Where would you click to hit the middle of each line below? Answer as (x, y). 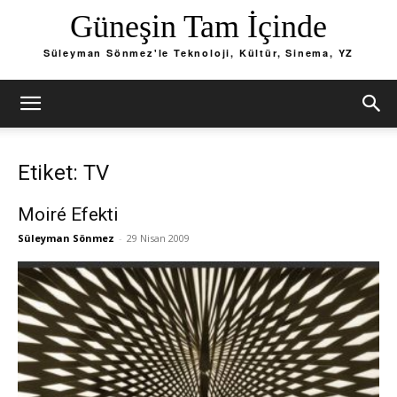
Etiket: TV (63, 173)
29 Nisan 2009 (158, 238)
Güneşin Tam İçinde (198, 27)
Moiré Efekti (68, 214)
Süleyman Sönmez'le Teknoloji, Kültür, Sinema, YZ (198, 53)
